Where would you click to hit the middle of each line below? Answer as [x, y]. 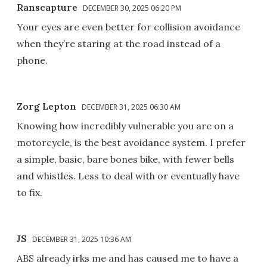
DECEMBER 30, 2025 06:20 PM [132, 8]
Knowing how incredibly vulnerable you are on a [125, 125]
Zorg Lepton [46, 106]
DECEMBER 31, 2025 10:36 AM [82, 239]
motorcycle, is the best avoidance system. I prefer [131, 142]
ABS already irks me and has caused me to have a [128, 258]
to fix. [30, 192]
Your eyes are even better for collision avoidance [128, 27]
